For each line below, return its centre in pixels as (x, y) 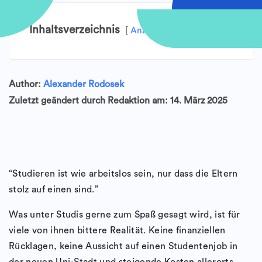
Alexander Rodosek (84, 84)
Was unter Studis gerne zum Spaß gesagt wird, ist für (125, 215)
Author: (26, 84)
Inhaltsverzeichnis (75, 30)
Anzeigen (149, 31)
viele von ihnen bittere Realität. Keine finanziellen (117, 230)
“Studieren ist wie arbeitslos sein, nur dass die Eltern (123, 174)
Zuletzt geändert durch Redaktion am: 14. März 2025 (118, 101)
